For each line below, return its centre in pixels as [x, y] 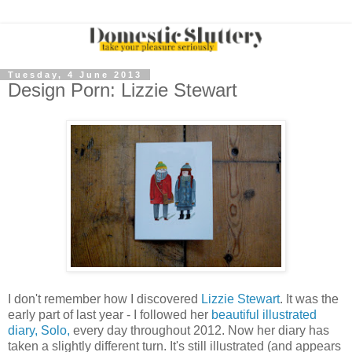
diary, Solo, [39, 330]
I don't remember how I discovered [104, 299]
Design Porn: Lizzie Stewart [123, 90]
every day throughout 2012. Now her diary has [200, 330]
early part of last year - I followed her [110, 314]
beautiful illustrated [264, 314]
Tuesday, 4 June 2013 [75, 75]
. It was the [309, 299]
